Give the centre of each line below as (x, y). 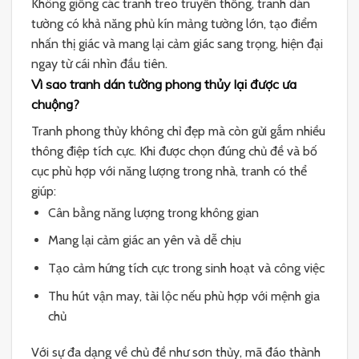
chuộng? (55, 105)
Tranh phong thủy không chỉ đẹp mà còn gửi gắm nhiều (178, 131)
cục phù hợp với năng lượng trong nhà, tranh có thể (169, 171)
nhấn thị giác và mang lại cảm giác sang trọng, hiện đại (177, 43)
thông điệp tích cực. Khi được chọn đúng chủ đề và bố (174, 151)
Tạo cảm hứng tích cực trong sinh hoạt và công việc (186, 268)
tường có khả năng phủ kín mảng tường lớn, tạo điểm (174, 23)
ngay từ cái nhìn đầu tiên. (99, 63)
